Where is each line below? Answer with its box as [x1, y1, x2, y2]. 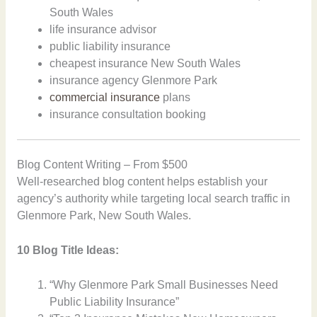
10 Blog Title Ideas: [16, 243, 119, 256]
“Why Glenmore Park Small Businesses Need [50, 278, 279, 291]
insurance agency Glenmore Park [50, 74, 218, 86]
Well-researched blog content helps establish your [16, 175, 267, 188]
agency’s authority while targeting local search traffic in [16, 192, 290, 205]
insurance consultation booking [50, 108, 207, 120]
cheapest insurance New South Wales [50, 57, 241, 69]
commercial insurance [50, 91, 161, 103]
